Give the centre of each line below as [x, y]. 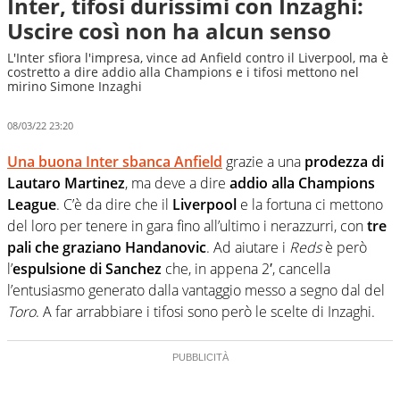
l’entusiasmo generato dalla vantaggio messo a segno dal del [196, 290]
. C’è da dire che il [114, 204]
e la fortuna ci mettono [310, 204]
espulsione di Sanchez [87, 268]
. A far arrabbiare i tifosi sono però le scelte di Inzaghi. [205, 311]
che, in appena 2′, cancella [246, 268]
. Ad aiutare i [248, 247]
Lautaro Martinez [66, 183]
